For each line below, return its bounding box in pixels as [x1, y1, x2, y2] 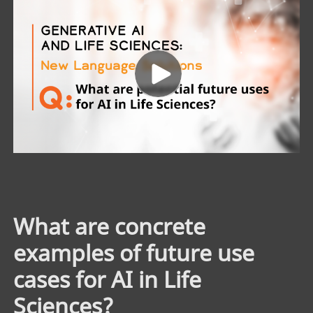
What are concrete [13, 211, 205, 242]
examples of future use [13, 238, 254, 268]
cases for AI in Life [13, 264, 201, 295]
